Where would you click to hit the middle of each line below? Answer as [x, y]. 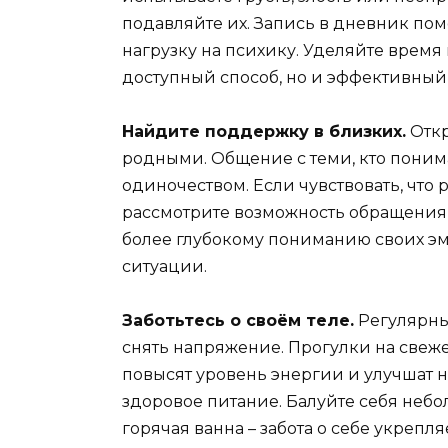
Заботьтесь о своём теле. [238, 321]
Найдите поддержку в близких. [264, 132]
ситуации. [164, 267]
